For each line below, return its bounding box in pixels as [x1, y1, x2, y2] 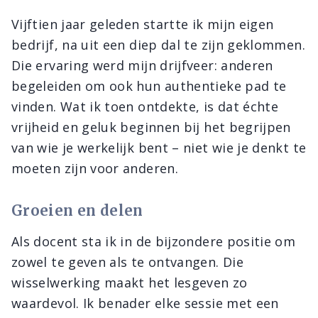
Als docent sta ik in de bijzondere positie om [11, 233, 296, 250]
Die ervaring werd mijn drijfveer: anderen [11, 57, 273, 74]
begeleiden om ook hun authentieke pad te [11, 77, 287, 94]
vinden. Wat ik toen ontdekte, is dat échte [11, 98, 279, 115]
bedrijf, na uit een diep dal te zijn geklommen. [11, 36, 305, 53]
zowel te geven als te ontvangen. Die [11, 253, 243, 270]
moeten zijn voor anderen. [11, 160, 179, 177]
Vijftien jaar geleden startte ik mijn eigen [11, 16, 274, 33]
